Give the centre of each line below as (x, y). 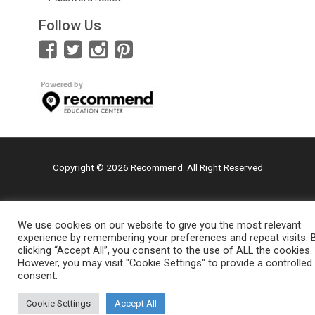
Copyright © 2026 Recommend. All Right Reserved (157, 167)
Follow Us (70, 26)
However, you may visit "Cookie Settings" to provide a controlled (165, 263)
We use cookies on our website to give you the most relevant (159, 225)
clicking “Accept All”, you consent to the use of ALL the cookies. (165, 250)
